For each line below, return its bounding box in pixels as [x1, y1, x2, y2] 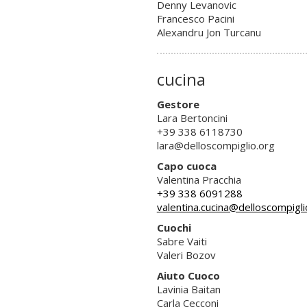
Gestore [156, 97, 208, 111]
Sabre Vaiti [156, 234, 207, 248]
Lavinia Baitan [156, 282, 221, 296]
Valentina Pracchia [156, 172, 244, 186]
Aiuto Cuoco [156, 268, 220, 282]
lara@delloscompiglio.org [156, 138, 275, 152]
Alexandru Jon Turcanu [156, 25, 261, 39]
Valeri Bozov [156, 247, 216, 262]
